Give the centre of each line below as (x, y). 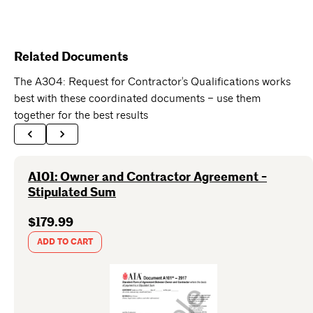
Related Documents (71, 57)
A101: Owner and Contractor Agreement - (147, 177)
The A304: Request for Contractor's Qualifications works (152, 82)
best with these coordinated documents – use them (137, 99)
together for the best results (81, 115)
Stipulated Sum (72, 192)
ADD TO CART (65, 242)
